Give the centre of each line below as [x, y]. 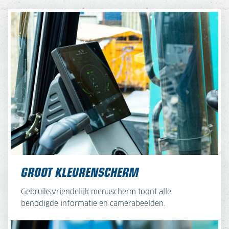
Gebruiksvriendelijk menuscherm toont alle [96, 192]
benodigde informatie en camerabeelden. [93, 204]
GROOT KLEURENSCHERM [80, 171]
